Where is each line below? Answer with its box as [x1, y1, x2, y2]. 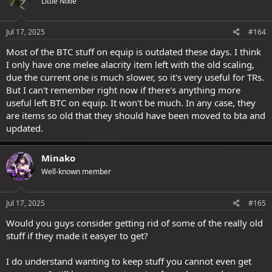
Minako [41, 152, 75, 164]
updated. [6, 122, 43, 134]
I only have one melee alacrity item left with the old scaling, [6, 58, 254, 70]
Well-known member [41, 166, 111, 177]
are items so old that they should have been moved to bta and [6, 109, 265, 121]
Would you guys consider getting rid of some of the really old [6, 216, 263, 229]
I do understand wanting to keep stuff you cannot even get [6, 254, 251, 267]
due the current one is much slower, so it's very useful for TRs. [6, 71, 264, 83]
